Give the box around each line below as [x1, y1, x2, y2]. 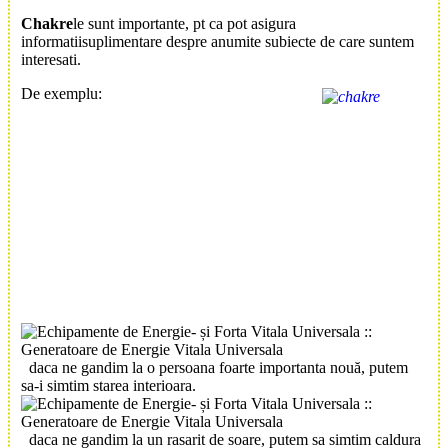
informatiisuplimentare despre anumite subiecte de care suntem [21, 32, 414, 50]
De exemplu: [21, 84, 102, 102]
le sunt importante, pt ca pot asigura [73, 14, 296, 32]
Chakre [21, 14, 73, 32]
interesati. [21, 50, 81, 68]
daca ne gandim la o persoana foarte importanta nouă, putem [29, 358, 408, 376]
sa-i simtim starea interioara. [21, 376, 196, 394]
